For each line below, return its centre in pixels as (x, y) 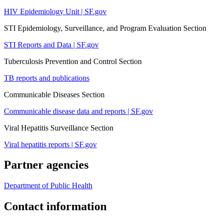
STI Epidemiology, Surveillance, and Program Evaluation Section (105, 28)
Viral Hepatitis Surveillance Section (59, 128)
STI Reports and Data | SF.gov (51, 44)
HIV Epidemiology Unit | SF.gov (55, 11)
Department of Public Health (48, 186)
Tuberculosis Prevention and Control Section (73, 61)
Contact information (55, 207)
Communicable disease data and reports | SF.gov (78, 111)
